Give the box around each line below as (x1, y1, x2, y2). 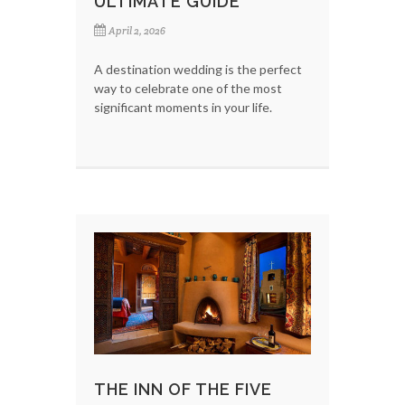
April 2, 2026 (108, 24, 165, 37)
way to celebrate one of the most (94, 80, 282, 96)
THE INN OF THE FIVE (94, 379, 272, 399)
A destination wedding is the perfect (94, 61, 302, 77)
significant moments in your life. (94, 99, 272, 115)
